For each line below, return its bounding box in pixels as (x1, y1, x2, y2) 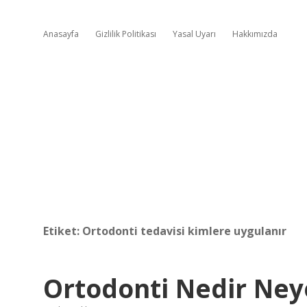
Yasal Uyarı (173, 28, 216, 40)
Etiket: (43, 223, 82, 238)
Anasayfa (43, 28, 79, 40)
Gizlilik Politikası (95, 28, 156, 40)
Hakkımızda (232, 28, 278, 40)
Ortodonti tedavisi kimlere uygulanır (82, 223, 286, 238)
